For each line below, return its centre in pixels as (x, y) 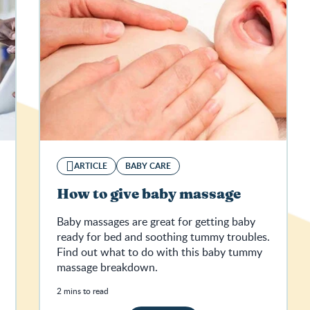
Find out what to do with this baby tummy (159, 252)
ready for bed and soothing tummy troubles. (163, 237)
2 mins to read (83, 291)
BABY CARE (148, 166)
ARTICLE (91, 166)
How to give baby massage (149, 195)
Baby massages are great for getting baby (156, 222)
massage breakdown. (107, 267)
